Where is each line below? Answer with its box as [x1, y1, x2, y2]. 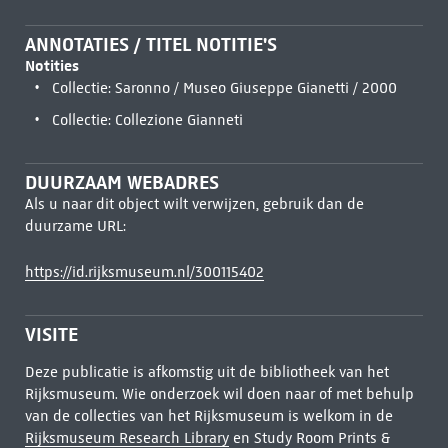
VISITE [24, 323, 78, 346]
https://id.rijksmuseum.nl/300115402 [24, 263, 264, 281]
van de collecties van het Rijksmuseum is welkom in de [24, 407, 393, 425]
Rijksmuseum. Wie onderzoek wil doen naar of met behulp [24, 385, 414, 403]
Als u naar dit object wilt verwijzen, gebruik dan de [24, 195, 364, 213]
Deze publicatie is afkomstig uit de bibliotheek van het [24, 363, 389, 381]
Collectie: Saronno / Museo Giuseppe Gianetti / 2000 [51, 79, 397, 97]
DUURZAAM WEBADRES [24, 171, 219, 194]
